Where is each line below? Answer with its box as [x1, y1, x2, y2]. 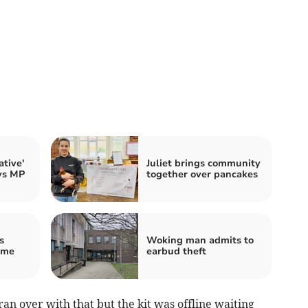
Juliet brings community [146, 156, 261, 170]
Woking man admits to [146, 233, 254, 247]
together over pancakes [146, 167, 258, 181]
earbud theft [146, 244, 206, 258]
